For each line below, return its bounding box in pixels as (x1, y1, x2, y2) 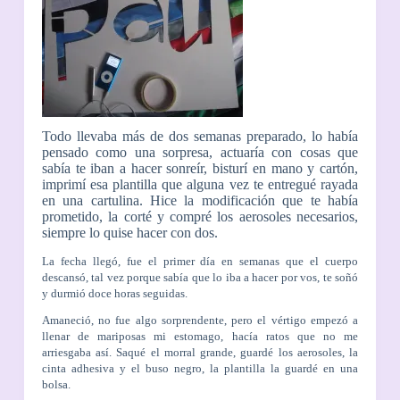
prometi (41, 208, 85, 224)
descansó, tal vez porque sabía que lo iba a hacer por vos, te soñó (41, 270, 359, 284)
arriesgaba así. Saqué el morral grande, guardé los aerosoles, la (41, 346, 359, 360)
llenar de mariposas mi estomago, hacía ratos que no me (41, 329, 359, 344)
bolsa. (41, 378, 71, 392)
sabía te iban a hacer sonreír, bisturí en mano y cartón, (41, 160, 359, 176)
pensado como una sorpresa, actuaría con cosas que (41, 144, 359, 160)
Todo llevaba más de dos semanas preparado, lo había (41, 128, 359, 144)
